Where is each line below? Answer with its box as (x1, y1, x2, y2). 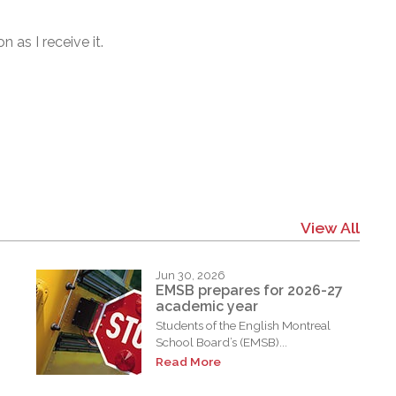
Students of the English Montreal (156, 318, 331, 333)
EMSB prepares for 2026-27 (156, 282, 344, 300)
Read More (156, 354, 222, 369)
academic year (156, 298, 259, 316)
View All (300, 217, 360, 237)
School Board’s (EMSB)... (156, 335, 288, 350)
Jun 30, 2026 (156, 268, 226, 282)
